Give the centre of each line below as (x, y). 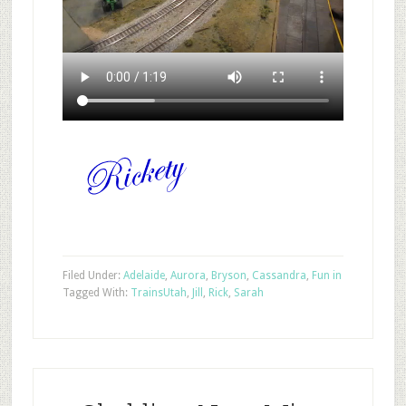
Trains (146, 292)
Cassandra (279, 275)
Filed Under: (92, 275)
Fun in (326, 275)
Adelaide (144, 275)
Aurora (188, 275)
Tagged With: (96, 292)
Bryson (228, 275)
